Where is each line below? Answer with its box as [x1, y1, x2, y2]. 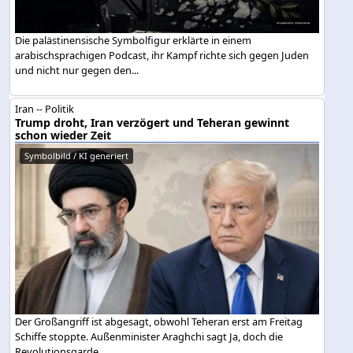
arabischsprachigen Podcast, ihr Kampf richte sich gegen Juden [15, 47, 310, 62]
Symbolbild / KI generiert [24, 150, 129, 162]
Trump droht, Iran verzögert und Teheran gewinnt [15, 115, 290, 131]
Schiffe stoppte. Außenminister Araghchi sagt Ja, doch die [15, 329, 284, 344]
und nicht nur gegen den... [15, 62, 139, 77]
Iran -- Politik [15, 102, 75, 117]
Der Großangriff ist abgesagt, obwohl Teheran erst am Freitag [15, 314, 303, 329]
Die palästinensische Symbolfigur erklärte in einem [15, 32, 252, 47]
